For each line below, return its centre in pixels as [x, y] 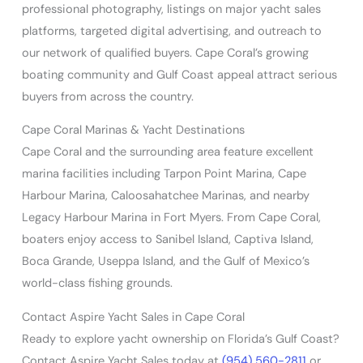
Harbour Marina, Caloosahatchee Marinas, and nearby [165, 196]
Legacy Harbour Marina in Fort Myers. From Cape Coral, [171, 218]
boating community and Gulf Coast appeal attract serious [179, 75]
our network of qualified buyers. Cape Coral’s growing [165, 53]
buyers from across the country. [107, 96]
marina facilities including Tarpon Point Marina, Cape [164, 174]
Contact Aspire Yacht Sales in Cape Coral [133, 318]
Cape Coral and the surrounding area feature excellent [167, 152]
